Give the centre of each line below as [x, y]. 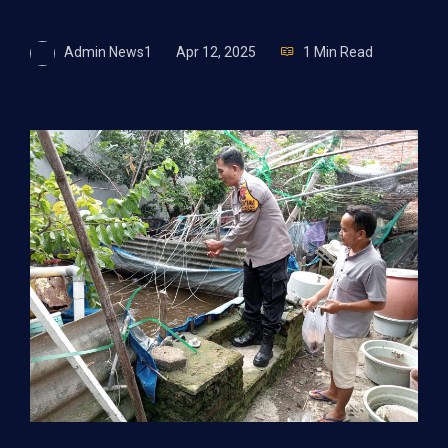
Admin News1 [108, 52]
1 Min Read [338, 52]
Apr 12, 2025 [216, 52]
